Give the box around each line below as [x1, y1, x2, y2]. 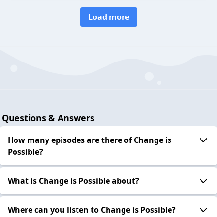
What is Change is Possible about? [8, 175, 139, 186]
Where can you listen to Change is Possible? [8, 204, 176, 215]
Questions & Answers [2, 111, 94, 124]
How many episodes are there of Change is [8, 134, 171, 145]
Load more [88, 12, 129, 23]
